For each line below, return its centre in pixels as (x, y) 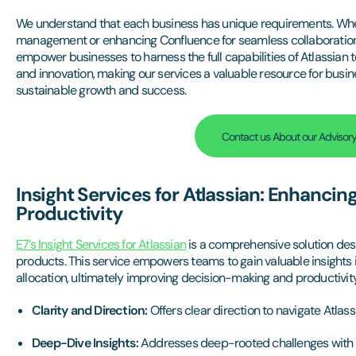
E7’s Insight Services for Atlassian (101, 244)
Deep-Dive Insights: (85, 343)
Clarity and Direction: (90, 310)
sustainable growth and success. (101, 90)
